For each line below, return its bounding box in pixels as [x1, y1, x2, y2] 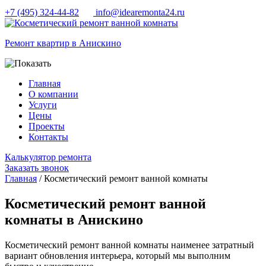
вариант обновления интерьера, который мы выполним [5, 251, 230, 261]
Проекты [28, 121, 65, 132]
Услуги [28, 100, 57, 110]
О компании [28, 89, 78, 100]
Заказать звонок [5, 163, 69, 173]
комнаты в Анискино [5, 212, 143, 228]
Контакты [28, 132, 68, 142]
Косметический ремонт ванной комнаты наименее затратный [5, 240, 254, 251]
